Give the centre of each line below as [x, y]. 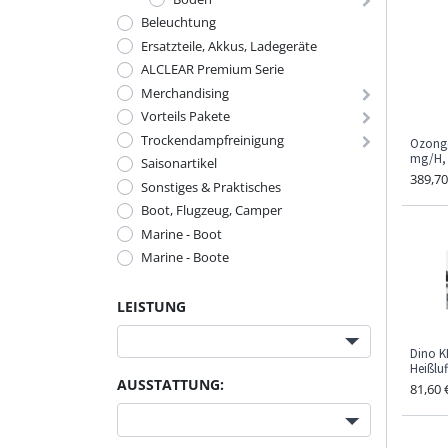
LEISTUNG [151, 306]
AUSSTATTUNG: [170, 384]
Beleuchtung [178, 22]
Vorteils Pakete [185, 116]
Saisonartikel [179, 163]
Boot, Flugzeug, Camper [211, 210]
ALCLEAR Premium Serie [212, 69]
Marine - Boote [185, 257]
